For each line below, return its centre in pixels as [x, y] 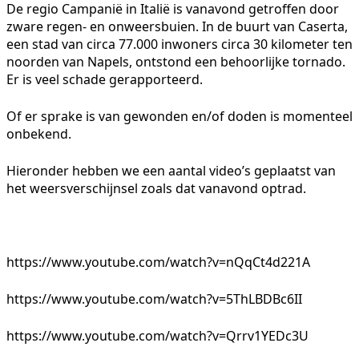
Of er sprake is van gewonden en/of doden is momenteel [179, 116]
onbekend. [39, 133]
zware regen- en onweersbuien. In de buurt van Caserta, [177, 26]
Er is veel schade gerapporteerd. [105, 79]
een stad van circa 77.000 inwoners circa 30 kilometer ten [179, 44]
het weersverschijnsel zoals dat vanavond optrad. [156, 188]
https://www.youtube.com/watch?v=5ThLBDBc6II [154, 298]
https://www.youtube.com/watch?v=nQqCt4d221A [158, 262]
